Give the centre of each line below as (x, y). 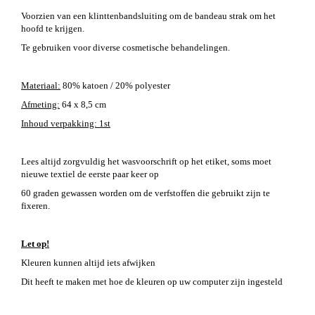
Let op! (35, 243)
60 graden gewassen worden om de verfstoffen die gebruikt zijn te (146, 193)
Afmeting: (40, 104)
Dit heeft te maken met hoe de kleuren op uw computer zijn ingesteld (152, 281)
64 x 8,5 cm (83, 104)
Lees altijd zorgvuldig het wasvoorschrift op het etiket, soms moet (146, 161)
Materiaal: (41, 85)
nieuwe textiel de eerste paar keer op (91, 174)
